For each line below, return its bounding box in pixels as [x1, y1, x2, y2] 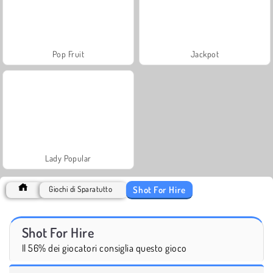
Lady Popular [45, 152, 91, 163]
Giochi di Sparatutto [49, 183, 113, 194]
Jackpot [190, 48, 219, 59]
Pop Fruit [52, 48, 85, 59]
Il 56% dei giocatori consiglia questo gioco [22, 241, 187, 254]
